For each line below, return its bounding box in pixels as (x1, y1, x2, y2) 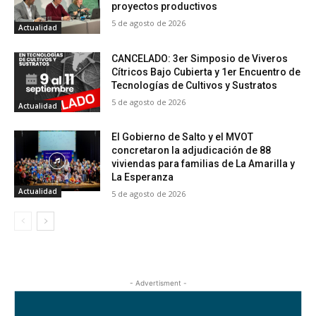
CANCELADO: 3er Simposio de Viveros (111, 52, 288, 64)
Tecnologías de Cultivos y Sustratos (111, 79, 278, 91)
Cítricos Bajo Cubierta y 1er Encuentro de (111, 66, 301, 78)
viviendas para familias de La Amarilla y (111, 158, 296, 170)
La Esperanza (111, 171, 178, 183)
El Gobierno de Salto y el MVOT (111, 131, 254, 143)
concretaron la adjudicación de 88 (111, 145, 272, 157)
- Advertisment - (129, 279, 187, 288)
